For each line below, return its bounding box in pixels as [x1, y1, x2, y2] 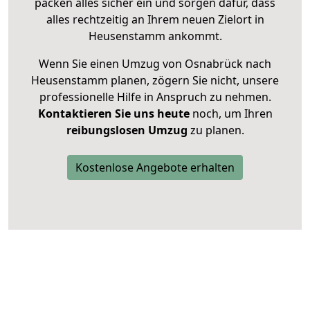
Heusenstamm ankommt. [88, 28, 222, 44]
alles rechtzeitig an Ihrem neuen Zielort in [46, 12, 264, 28]
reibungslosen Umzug [66, 122, 188, 138]
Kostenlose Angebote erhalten [75, 160, 235, 176]
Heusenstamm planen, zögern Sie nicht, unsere [31, 73, 279, 89]
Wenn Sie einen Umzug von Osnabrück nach [39, 56, 271, 72]
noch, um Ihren [189, 106, 273, 122]
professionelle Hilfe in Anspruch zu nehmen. [39, 89, 271, 105]
